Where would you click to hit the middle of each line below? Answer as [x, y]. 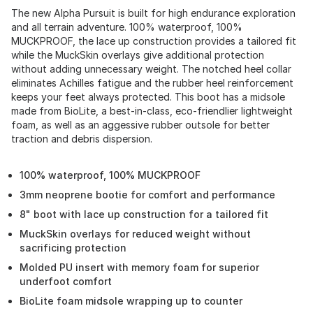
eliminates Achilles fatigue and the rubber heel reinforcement [152, 83]
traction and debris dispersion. [82, 139]
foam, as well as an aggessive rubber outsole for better [140, 125]
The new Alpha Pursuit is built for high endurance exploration [153, 13]
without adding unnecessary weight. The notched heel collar [151, 69]
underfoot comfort [66, 281]
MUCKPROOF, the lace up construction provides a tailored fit [154, 41]
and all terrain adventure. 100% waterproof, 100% [127, 27]
